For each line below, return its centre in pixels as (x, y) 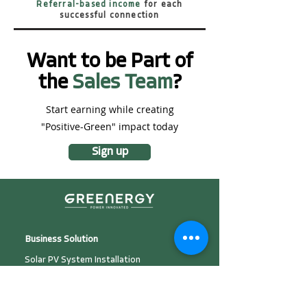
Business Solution (62, 240)
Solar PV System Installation (83, 260)
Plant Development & (67, 283)
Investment (48, 297)
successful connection (110, 16)
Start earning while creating (110, 109)
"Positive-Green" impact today (110, 126)
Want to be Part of (110, 62)
